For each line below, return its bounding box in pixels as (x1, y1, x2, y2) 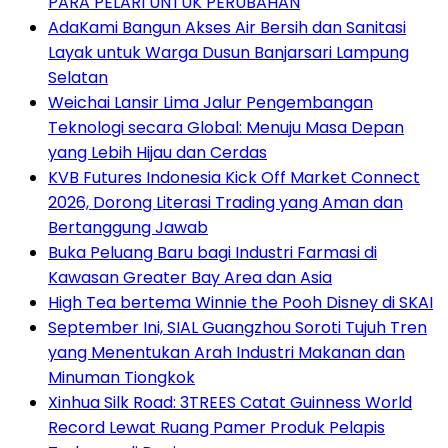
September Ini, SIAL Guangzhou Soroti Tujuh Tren (48, 316, 427, 340)
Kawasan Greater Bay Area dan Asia (48, 266, 332, 290)
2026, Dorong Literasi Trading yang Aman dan (48, 191, 403, 215)
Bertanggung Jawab (48, 216, 208, 240)
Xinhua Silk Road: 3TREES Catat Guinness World (48, 391, 412, 415)
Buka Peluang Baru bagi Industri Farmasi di (48, 241, 377, 265)
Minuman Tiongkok (48, 366, 195, 390)
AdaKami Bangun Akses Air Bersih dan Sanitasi (48, 16, 406, 40)
